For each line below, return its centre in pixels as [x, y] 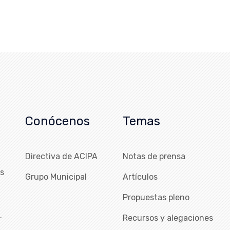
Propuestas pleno [156, 197]
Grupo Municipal [56, 177]
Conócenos [57, 121]
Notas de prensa [154, 156]
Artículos [140, 177]
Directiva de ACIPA [61, 156]
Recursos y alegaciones [168, 218]
